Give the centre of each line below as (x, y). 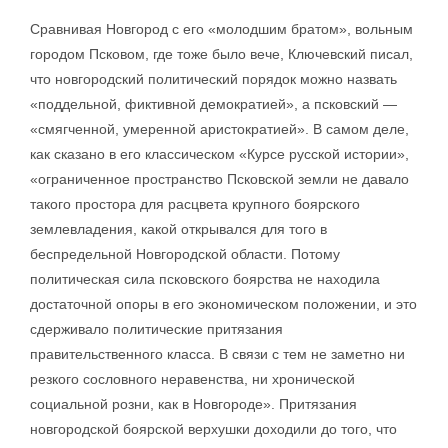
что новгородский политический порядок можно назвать (213, 79)
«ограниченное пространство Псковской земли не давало (219, 179)
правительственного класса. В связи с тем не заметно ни (217, 354)
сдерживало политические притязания (156, 329)
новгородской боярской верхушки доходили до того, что (213, 429)
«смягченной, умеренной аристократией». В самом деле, (219, 129)
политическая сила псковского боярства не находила (205, 279)
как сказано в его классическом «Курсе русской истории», (219, 154)
